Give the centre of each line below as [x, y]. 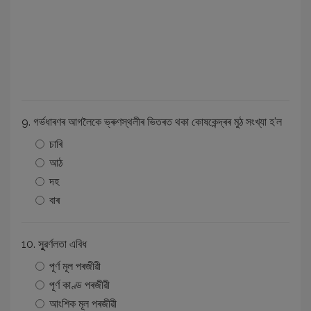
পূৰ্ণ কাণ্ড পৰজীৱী [79, 285]
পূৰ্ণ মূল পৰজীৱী [75, 266]
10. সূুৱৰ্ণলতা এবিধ [54, 244]
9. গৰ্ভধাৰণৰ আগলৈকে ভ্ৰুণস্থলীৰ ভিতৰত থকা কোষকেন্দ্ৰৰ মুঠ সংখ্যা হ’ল [152, 121]
